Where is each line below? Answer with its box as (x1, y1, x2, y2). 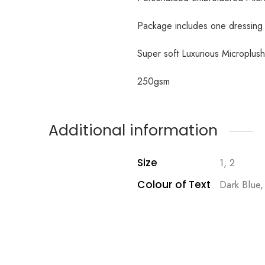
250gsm (137, 75, 170, 89)
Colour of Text (137, 177, 211, 192)
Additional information (49, 120, 218, 141)
